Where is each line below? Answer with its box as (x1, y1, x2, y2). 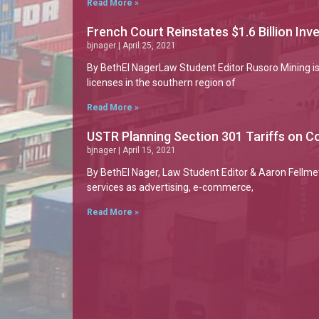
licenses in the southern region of (87, 77, 236, 88)
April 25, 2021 (120, 41, 176, 51)
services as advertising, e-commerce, (87, 182, 253, 193)
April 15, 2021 (120, 145, 176, 155)
